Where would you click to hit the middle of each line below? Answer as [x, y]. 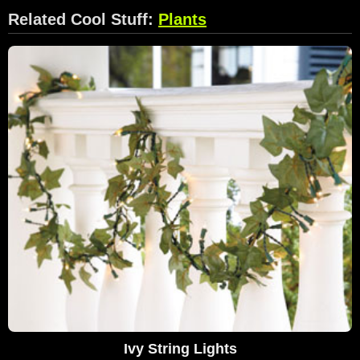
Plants [182, 19]
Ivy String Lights [180, 349]
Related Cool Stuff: [83, 19]
